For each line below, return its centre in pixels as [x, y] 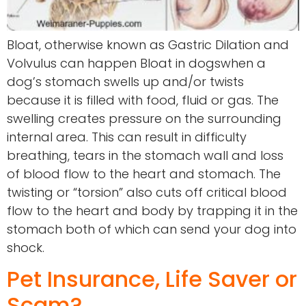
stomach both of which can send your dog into [152, 229]
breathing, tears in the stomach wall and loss [145, 155]
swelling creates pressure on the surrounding [144, 118]
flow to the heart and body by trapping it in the [152, 210]
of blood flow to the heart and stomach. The [144, 173]
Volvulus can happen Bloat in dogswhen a [136, 63]
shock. [26, 247]
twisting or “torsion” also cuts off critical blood [147, 192]
